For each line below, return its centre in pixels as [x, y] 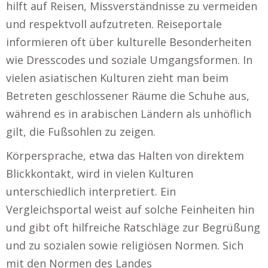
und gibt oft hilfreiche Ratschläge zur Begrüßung [133, 227]
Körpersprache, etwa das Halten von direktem [125, 155]
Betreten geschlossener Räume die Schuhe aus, [128, 95]
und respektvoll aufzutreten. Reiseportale [114, 24]
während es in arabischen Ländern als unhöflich [129, 113]
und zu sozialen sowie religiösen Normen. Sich [125, 245]
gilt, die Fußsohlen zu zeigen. [81, 131]
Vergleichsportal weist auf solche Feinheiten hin [130, 209]
